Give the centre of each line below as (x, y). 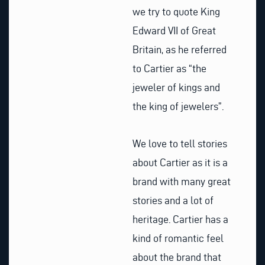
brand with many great (182, 182)
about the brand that (177, 257)
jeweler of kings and (176, 87)
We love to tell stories (180, 144)
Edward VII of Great (174, 30)
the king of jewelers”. (178, 106)
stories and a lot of (173, 201)
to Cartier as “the (169, 68)
